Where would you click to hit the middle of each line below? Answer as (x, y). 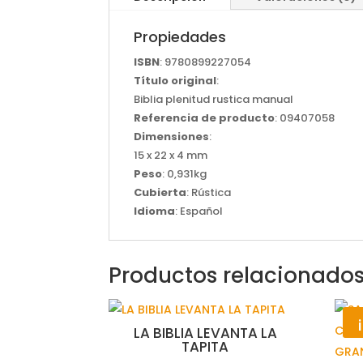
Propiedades (180, 37)
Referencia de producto (205, 118)
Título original (175, 81)
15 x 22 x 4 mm (171, 156)
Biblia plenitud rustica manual (214, 100)
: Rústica (209, 193)
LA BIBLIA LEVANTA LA (205, 333)
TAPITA (205, 347)
